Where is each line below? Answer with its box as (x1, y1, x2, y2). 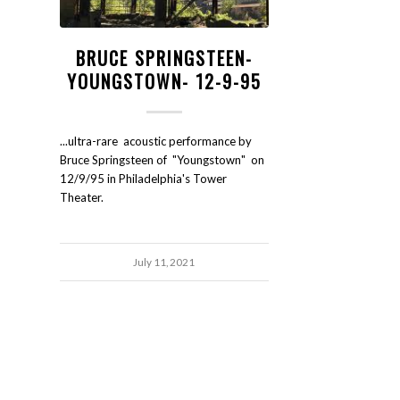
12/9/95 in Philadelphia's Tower (60, 171, 227, 187)
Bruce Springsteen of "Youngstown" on (60, 153, 264, 168)
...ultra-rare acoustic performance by (60, 134, 252, 149)
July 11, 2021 (133, 255, 196, 269)
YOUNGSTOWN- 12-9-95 (66, 68, 262, 96)
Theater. (60, 190, 104, 205)
